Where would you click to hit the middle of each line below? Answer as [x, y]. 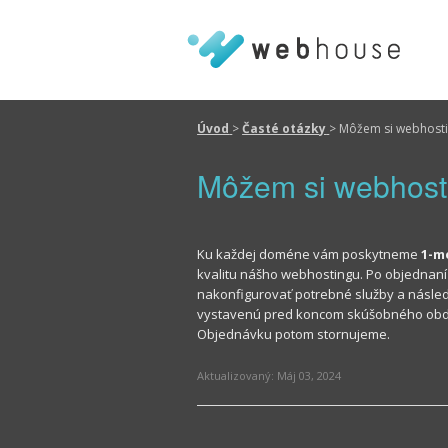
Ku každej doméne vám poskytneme [309, 254]
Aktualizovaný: [236, 375]
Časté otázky [284, 128]
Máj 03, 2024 [309, 375]
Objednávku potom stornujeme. [294, 334]
